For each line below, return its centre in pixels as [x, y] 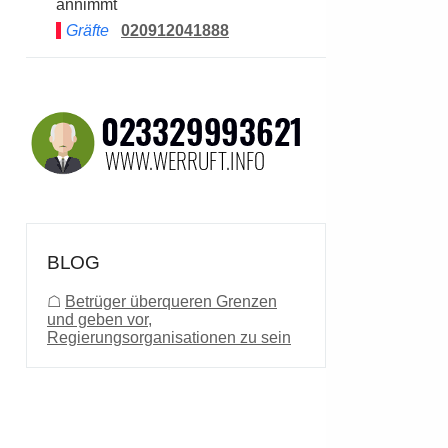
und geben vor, [99, 319]
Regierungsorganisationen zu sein [169, 337]
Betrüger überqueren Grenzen [171, 301]
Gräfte [89, 30]
